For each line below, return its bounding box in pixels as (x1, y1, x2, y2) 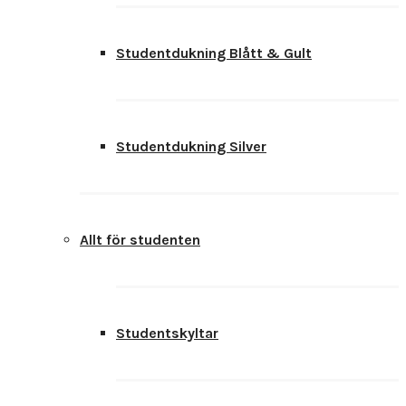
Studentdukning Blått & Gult (116, 44, 312, 62)
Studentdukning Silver (116, 138, 266, 155)
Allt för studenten (80, 231, 200, 248)
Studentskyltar (116, 324, 218, 342)
